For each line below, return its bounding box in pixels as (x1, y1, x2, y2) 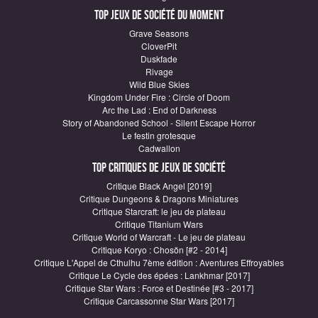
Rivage (145, 65, 173, 78)
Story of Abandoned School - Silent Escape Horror (62, 116, 256, 129)
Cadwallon (138, 142, 180, 155)
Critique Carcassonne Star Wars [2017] (84, 295, 234, 307)
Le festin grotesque (122, 129, 196, 142)
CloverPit (141, 40, 177, 53)
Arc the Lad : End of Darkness (102, 104, 216, 116)
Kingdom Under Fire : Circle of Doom (88, 91, 230, 104)
